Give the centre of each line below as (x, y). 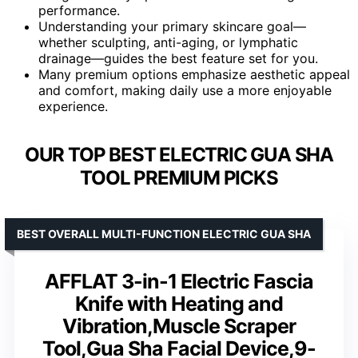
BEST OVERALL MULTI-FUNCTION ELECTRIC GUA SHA (164, 233)
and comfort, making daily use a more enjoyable (185, 91)
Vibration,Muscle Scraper (179, 326)
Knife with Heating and (179, 303)
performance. (79, 11)
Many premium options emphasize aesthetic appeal (194, 75)
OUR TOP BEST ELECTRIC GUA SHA (179, 154)
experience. (73, 107)
